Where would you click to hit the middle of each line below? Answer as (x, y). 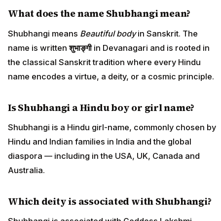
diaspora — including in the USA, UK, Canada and (104, 156)
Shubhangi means (44, 33)
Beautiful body (108, 33)
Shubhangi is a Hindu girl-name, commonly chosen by (112, 127)
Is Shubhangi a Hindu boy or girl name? (101, 107)
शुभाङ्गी (80, 48)
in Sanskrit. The (167, 33)
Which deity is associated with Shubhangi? (110, 201)
